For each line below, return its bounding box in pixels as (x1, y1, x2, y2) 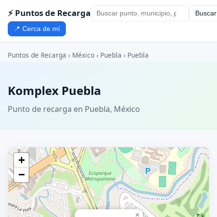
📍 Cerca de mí (14, 25, 61, 32)
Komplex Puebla (8, 82, 101, 99)
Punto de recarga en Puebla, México (8, 103, 140, 114)
